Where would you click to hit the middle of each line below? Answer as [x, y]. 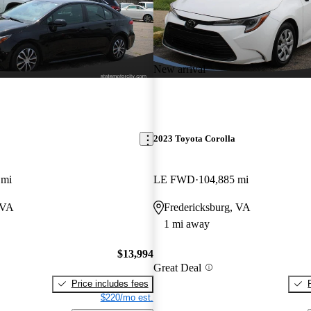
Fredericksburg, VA [207, 208]
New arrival [179, 69]
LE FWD [174, 180]
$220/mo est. [127, 297]
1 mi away [186, 224]
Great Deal [177, 267]
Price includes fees [110, 283]
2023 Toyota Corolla [194, 139]
